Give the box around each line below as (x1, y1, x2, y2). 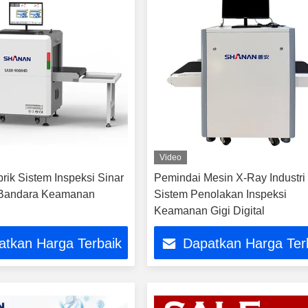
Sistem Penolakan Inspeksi (154, 188, 287, 200)
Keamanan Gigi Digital (154, 205, 265, 217)
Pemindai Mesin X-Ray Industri (154, 172, 306, 184)
